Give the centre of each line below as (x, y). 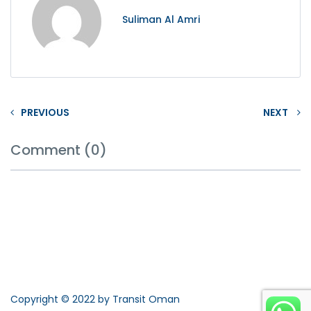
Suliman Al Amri (161, 19)
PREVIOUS (45, 112)
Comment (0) (59, 150)
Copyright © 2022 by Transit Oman (95, 299)
